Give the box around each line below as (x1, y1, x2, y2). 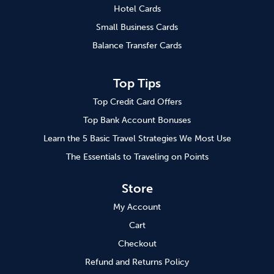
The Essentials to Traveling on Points (65, 152, 209, 163)
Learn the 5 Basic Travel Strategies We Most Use (43, 133, 231, 144)
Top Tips (113, 76, 161, 91)
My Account (113, 202, 161, 213)
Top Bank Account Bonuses (83, 115, 191, 126)
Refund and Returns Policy (85, 257, 189, 268)
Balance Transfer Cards (92, 40, 182, 51)
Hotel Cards (113, 4, 161, 15)
